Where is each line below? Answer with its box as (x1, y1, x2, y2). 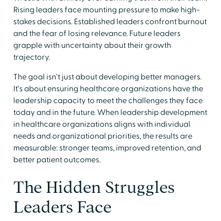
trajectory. (13, 52, 50, 62)
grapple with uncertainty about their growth (13, 40, 171, 50)
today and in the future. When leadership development (13, 107, 207, 117)
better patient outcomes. (13, 154, 101, 165)
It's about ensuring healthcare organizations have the (13, 83, 203, 94)
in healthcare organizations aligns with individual (13, 119, 190, 129)
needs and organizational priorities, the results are (13, 131, 192, 141)
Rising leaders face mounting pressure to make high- (13, 4, 200, 15)
